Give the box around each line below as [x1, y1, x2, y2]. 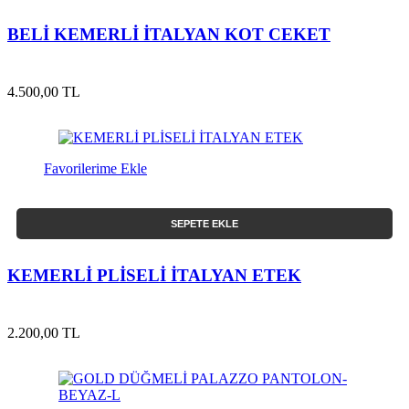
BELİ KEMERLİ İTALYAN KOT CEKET [7, 25, 330, 45]
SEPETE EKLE [171, 218, 238, 230]
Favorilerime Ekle [44, 161, 147, 177]
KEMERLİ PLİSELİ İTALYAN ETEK [7, 265, 301, 285]
